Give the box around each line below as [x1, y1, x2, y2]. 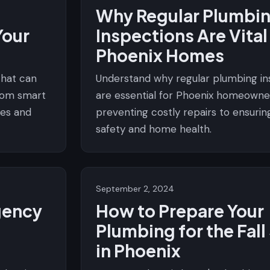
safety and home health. [96, 122, 212, 136]
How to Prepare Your [96, 200, 264, 221]
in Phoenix [96, 240, 181, 261]
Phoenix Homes [96, 45, 224, 66]
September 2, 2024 [96, 183, 174, 194]
